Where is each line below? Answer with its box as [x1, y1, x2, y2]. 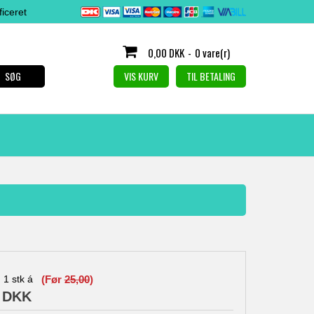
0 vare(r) [194, 45, 230, 60]
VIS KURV [124, 69, 158, 83]
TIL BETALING [186, 69, 235, 83]
